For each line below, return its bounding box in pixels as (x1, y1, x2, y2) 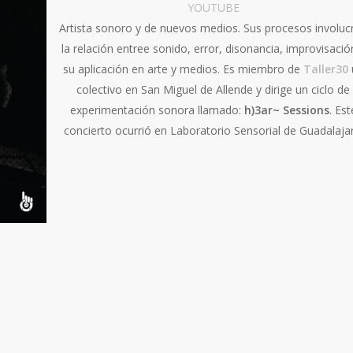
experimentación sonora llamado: (69, 102, 244, 117)
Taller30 (303, 61, 348, 76)
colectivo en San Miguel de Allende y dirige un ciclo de (76, 81, 351, 97)
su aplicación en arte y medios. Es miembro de (62, 61, 303, 76)
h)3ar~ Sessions (243, 102, 329, 117)
